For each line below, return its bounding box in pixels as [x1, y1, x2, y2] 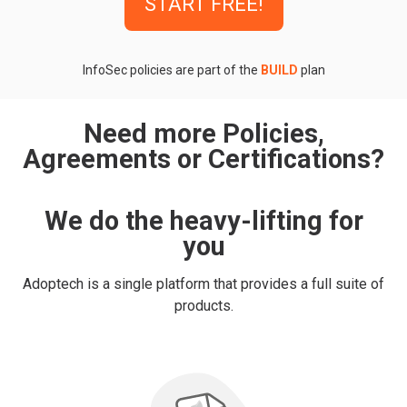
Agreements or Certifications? [23, 143, 384, 174]
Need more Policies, [83, 117, 324, 149]
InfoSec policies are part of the [82, 62, 261, 77]
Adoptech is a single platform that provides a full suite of [23, 274, 384, 293]
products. [174, 296, 233, 314]
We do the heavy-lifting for [44, 204, 363, 236]
